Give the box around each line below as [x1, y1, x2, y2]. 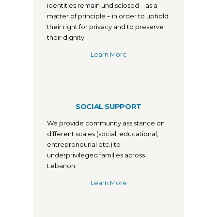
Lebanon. [47, 161, 77, 170]
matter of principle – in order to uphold [47, 12, 169, 20]
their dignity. [47, 33, 86, 42]
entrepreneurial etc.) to [47, 140, 121, 148]
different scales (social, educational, [47, 129, 158, 138]
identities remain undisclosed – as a [47, 1, 157, 10]
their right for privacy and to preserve [47, 23, 164, 31]
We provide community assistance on [47, 119, 165, 127]
